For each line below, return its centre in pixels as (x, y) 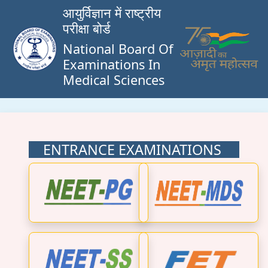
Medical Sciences (114, 80)
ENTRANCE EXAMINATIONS (125, 150)
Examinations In (112, 64)
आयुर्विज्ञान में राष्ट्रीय (112, 13)
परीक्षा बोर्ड (86, 28)
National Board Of (118, 49)
